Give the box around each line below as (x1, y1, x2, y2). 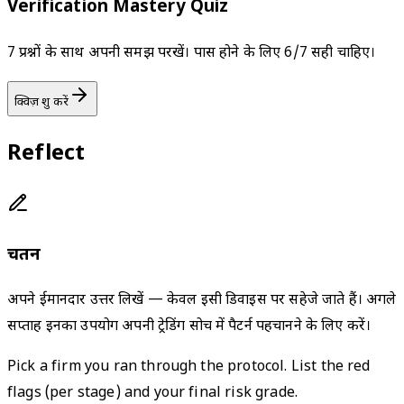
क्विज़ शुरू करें (14, 95, 69, 110)
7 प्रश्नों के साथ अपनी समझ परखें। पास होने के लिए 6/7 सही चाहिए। (7, 44, 376, 63)
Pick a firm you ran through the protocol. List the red (7, 358, 371, 378)
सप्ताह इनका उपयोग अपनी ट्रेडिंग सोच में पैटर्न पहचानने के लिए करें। (7, 317, 372, 337)
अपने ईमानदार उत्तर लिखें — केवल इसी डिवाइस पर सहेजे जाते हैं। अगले (7, 291, 397, 311)
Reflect (7, 139, 86, 169)
